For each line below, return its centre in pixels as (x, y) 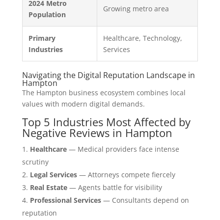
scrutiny (35, 162)
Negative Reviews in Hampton (97, 133)
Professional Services (65, 200)
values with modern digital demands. (83, 104)
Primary (42, 38)
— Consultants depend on (145, 200)
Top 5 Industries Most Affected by (106, 122)
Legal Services (53, 175)
